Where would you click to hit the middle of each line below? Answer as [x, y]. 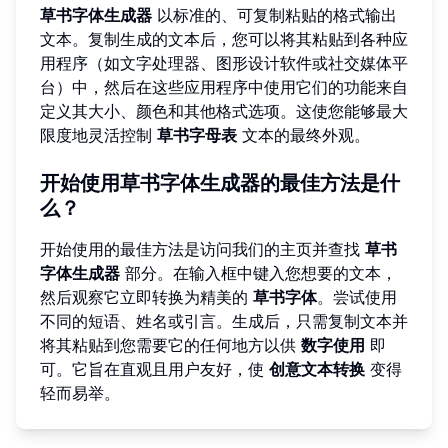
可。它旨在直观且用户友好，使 [154, 368]
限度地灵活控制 [98, 134]
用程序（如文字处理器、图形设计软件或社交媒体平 [224, 62]
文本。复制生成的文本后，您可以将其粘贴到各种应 [224, 38]
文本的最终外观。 [303, 134]
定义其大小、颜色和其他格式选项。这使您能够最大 [224, 110]
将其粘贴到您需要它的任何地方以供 [170, 344]
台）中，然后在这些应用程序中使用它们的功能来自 [224, 86]
